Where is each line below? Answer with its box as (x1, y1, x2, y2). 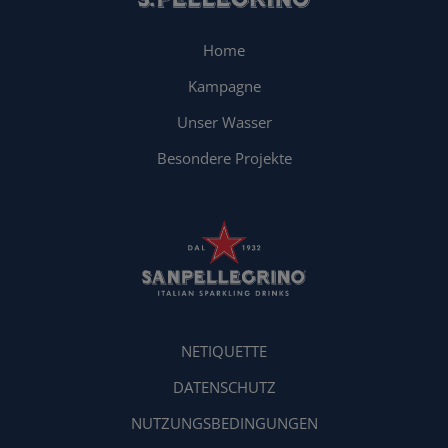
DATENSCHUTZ (172, 377, 276, 398)
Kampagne (187, 76, 261, 97)
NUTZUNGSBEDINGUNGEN (130, 413, 318, 434)
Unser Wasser (176, 112, 272, 133)
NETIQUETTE (181, 341, 267, 362)
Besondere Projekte (156, 148, 292, 169)
